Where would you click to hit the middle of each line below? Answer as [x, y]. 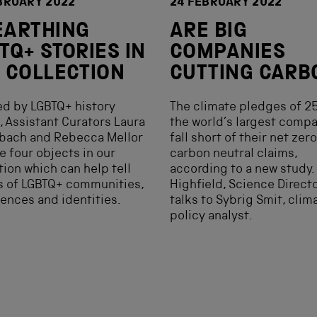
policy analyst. [211, 217]
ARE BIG [209, 33]
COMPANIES [228, 54]
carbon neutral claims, [234, 154]
